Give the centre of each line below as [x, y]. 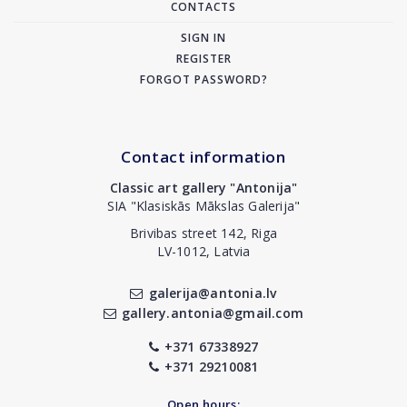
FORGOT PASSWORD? [203, 80]
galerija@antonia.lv [213, 293]
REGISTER [203, 59]
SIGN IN [203, 38]
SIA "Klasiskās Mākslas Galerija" [203, 206]
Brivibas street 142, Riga [203, 233]
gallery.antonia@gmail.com [213, 313]
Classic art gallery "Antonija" [203, 188]
